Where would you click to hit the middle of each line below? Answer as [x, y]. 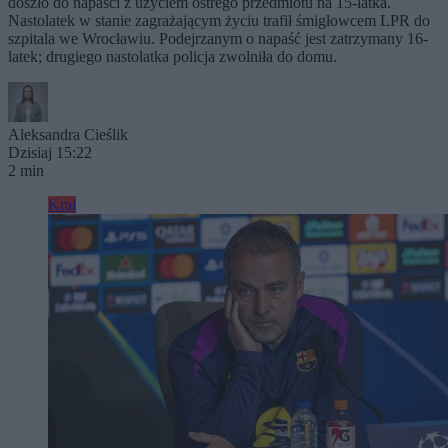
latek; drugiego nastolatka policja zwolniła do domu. [172, 57]
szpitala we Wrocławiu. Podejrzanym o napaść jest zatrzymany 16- [218, 39]
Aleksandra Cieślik [68, 135]
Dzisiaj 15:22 [50, 153]
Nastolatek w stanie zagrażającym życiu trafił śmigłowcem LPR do [219, 21]
